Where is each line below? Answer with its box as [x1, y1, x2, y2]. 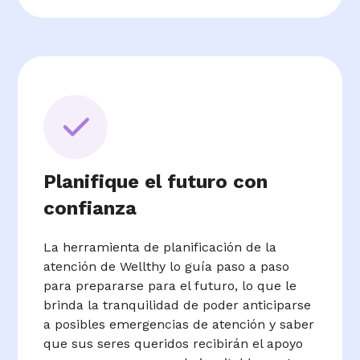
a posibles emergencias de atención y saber [43, 317, 315, 333]
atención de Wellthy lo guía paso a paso [43, 259, 290, 275]
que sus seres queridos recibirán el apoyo [43, 336, 304, 352]
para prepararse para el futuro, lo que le [43, 278, 297, 294]
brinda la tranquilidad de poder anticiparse [43, 297, 312, 313]
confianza [43, 197, 137, 220]
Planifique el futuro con [43, 170, 268, 194]
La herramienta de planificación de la [43, 239, 277, 256]
